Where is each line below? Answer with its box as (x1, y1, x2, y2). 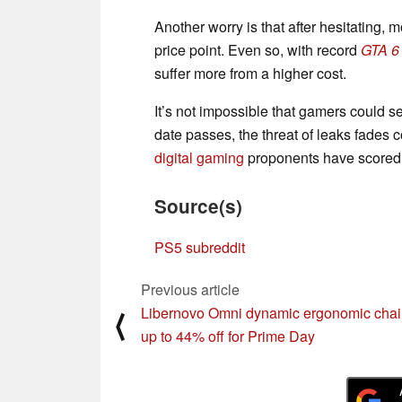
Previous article (141, 278, 240, 300)
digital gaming (154, 146, 244, 168)
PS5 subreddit (154, 236, 245, 258)
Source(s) (154, 192, 242, 219)
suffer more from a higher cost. (154, 62, 346, 83)
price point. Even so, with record (154, 39, 361, 60)
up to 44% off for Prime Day (141, 325, 315, 346)
